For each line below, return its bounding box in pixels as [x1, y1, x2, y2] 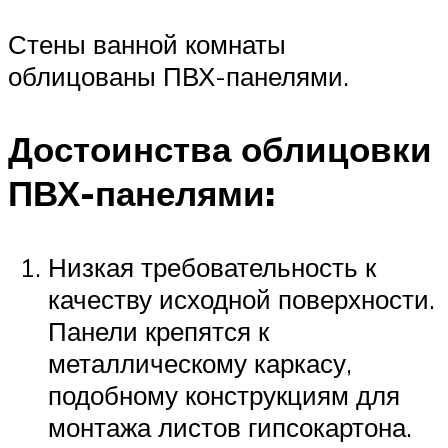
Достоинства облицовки [8, 127, 432, 172]
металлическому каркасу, [48, 346, 352, 379]
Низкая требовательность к [48, 250, 376, 283]
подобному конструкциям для [48, 378, 400, 411]
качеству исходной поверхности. [48, 282, 435, 315]
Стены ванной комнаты [8, 28, 286, 61]
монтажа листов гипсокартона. [48, 410, 412, 443]
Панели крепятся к [48, 314, 269, 347]
